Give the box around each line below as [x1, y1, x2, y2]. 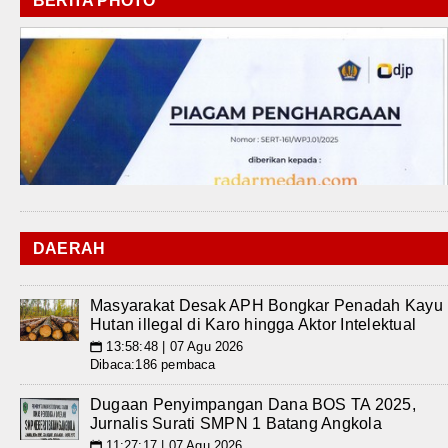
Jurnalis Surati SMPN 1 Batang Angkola [90, 415, 382, 432]
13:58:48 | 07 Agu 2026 [102, 339, 244, 354]
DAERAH [33, 240, 106, 257]
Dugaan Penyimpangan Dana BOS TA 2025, [90, 396, 416, 413]
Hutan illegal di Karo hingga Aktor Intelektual [90, 316, 417, 333]
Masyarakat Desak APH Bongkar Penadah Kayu [90, 297, 443, 314]
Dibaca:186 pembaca [90, 357, 216, 372]
